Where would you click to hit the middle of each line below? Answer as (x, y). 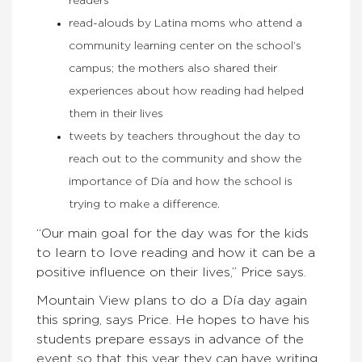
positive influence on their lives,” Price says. (171, 272)
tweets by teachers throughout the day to (185, 137)
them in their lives (116, 114)
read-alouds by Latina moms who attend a (185, 23)
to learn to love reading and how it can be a (176, 253)
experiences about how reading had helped (186, 91)
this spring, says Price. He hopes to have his (173, 320)
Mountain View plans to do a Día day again (172, 301)
